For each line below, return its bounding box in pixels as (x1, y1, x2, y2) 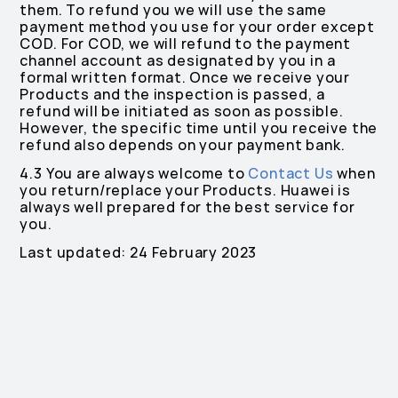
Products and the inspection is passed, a (20, 85, 325, 104)
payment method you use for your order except (20, 18, 375, 36)
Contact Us (248, 164, 334, 183)
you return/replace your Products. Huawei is (20, 181, 352, 200)
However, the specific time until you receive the (20, 119, 378, 138)
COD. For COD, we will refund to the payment (20, 35, 352, 53)
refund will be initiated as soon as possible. (20, 102, 344, 121)
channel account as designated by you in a (20, 52, 336, 70)
